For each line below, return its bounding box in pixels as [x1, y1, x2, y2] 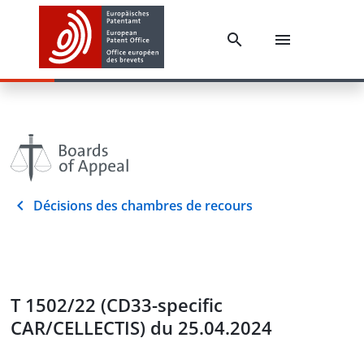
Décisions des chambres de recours [33, 197, 253, 214]
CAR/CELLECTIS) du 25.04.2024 [11, 315, 272, 340]
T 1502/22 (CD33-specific [11, 292, 223, 317]
